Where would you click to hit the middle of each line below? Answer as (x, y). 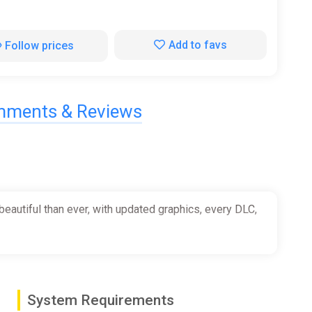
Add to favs (197, 45)
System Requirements (100, 300)
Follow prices (40, 45)
